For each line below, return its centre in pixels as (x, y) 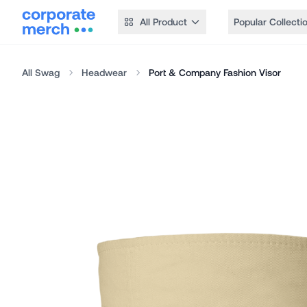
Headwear (104, 72)
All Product (163, 22)
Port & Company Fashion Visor (215, 72)
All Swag (41, 72)
